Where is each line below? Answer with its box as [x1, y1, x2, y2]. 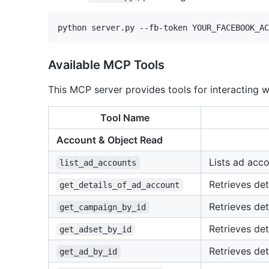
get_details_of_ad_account [59, 180, 180, 190]
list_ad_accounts [59, 157, 137, 168]
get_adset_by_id [59, 224, 132, 234]
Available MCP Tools [48, 57, 165, 72]
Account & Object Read [56, 133, 163, 146]
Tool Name [100, 111, 150, 124]
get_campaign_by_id [59, 202, 147, 212]
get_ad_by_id [59, 246, 118, 256]
